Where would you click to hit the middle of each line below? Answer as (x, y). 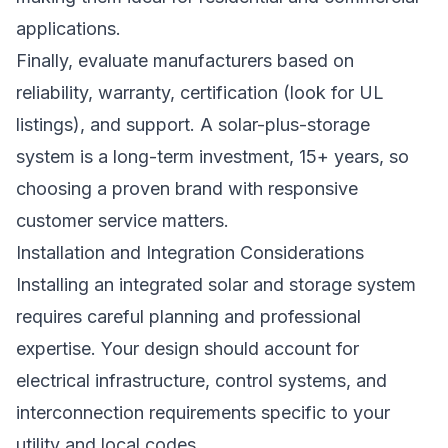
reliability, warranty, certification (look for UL (200, 92)
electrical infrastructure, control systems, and (201, 380)
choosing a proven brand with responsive (187, 188)
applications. (68, 28)
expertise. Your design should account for (187, 348)
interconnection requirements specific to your (203, 412)
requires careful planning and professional (188, 316)
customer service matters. (122, 220)
